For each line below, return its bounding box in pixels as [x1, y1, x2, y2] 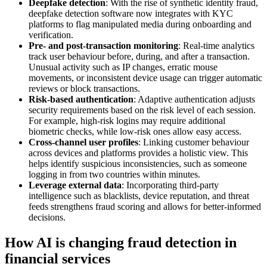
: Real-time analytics [178, 41, 254, 51]
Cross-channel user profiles [29, 137, 138, 148]
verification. [29, 30, 73, 41]
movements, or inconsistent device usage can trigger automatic [29, 73, 262, 83]
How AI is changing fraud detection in [5, 235, 237, 251]
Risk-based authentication [29, 94, 133, 105]
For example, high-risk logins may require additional [29, 116, 225, 126]
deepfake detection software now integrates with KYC [29, 8, 233, 19]
